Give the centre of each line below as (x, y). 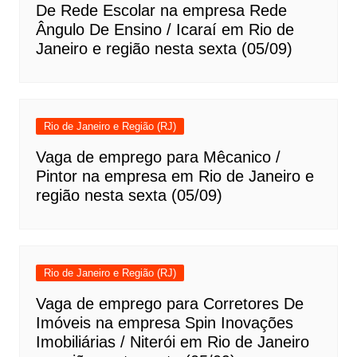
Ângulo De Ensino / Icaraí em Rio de (165, 29)
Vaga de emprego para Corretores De (169, 303)
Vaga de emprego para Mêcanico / (158, 157)
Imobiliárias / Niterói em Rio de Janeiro (172, 341)
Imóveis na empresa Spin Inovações (164, 322)
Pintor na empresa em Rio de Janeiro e (175, 176)
